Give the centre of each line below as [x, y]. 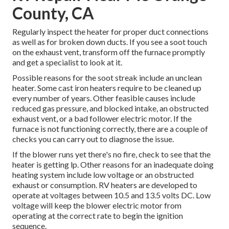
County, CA [53, 13]
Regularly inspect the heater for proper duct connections [110, 32]
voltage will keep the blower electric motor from [97, 205]
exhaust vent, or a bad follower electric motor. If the [102, 119]
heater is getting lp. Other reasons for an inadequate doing [113, 165]
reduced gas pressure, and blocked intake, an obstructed [110, 108]
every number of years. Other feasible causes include [104, 98]
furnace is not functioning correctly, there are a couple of [110, 129]
